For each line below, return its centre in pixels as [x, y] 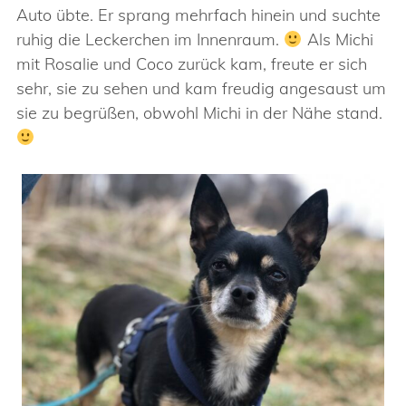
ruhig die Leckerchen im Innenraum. [150, 39]
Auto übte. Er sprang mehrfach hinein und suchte [198, 15]
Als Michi [338, 39]
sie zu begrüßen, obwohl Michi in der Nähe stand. [199, 113]
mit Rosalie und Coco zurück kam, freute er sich [192, 64]
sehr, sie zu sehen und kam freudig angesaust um [201, 88]
